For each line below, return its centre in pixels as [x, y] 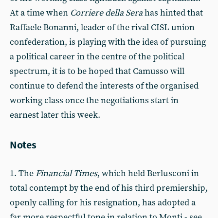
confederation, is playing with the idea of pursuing [108, 42]
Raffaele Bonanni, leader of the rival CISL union [102, 27]
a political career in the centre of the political [97, 57]
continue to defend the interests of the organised [104, 86]
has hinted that [173, 13]
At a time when [40, 13]
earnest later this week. [55, 115]
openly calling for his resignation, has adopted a [103, 203]
